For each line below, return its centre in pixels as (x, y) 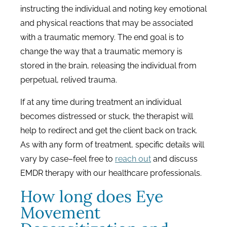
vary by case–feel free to (67, 159)
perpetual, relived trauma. (69, 80)
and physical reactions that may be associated (107, 23)
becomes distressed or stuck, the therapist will (107, 116)
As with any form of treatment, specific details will (112, 145)
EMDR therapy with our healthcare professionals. (111, 173)
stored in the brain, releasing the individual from (108, 66)
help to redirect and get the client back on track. (109, 130)
